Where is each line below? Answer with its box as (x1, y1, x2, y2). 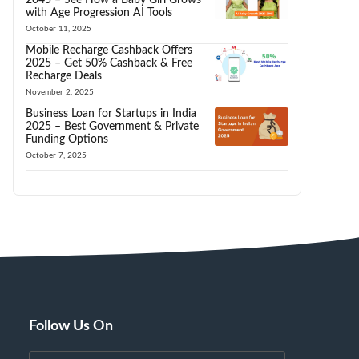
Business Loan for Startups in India (26, 107, 196, 119)
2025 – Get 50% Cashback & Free (26, 57, 192, 69)
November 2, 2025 (26, 87, 94, 96)
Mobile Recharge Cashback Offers (26, 44, 192, 56)
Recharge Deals (26, 70, 102, 82)
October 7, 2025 (26, 151, 87, 159)
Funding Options (26, 133, 108, 145)
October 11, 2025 (26, 24, 91, 33)
